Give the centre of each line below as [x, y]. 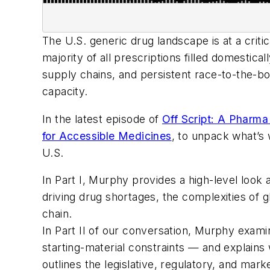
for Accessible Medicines [107, 136]
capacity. [65, 91]
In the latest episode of [102, 119]
